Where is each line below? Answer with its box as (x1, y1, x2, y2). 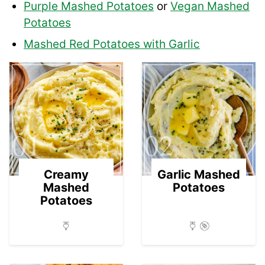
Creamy (44, 167, 89, 182)
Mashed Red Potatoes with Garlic (24, 37, 200, 51)
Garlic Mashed (157, 167, 240, 182)
